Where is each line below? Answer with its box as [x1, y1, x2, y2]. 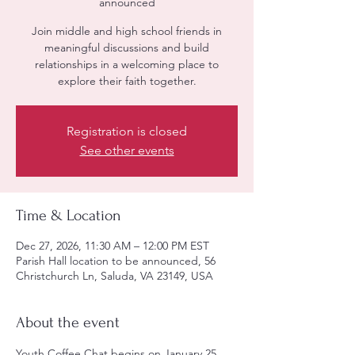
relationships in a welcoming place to [35, 57, 219, 71]
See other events [79, 143, 174, 158]
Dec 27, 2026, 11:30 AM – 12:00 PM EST [16, 239, 209, 253]
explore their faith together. [57, 74, 197, 88]
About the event [16, 314, 120, 331]
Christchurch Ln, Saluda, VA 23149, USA [16, 269, 213, 283]
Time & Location [16, 207, 121, 224]
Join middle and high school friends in [32, 24, 222, 38]
